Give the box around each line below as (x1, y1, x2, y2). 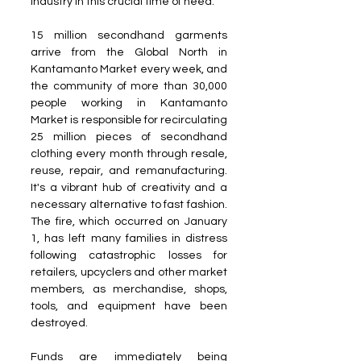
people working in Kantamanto (31, 97, 227, 109)
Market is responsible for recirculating (31, 114, 227, 126)
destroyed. (31, 317, 88, 329)
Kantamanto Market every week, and (31, 63, 227, 75)
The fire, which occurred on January (31, 215, 227, 227)
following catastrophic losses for (31, 249, 227, 261)
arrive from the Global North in (31, 46, 227, 58)
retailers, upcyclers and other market (31, 266, 227, 278)
